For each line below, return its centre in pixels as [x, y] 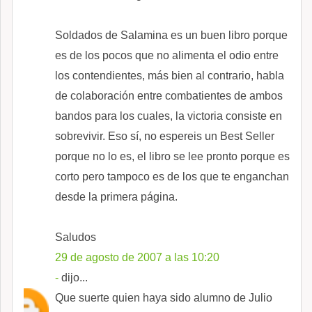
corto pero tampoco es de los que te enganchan [172, 176]
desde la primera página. [116, 196]
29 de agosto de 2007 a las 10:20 [137, 257]
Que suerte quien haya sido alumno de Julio [164, 297]
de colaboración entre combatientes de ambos [169, 95]
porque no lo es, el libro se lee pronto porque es [172, 156]
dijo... [73, 277]
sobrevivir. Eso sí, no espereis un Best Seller [165, 136]
